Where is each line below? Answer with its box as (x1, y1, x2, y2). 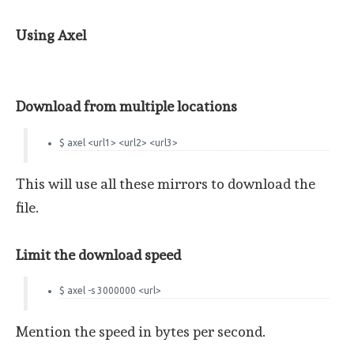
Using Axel (16, 26, 86, 43)
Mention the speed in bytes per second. (16, 323, 265, 341)
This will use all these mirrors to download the (16, 175, 315, 192)
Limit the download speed (16, 246, 181, 263)
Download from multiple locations (16, 97, 237, 115)
